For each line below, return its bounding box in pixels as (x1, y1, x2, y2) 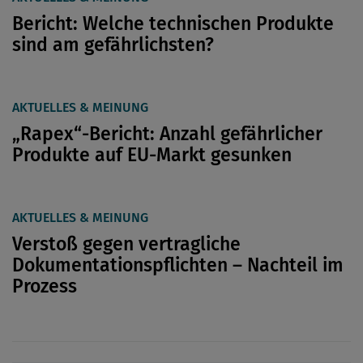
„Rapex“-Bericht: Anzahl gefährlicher (12, 122, 322, 145)
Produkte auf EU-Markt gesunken (12, 143, 292, 166)
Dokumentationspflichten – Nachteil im (12, 253, 344, 276)
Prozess (12, 274, 77, 297)
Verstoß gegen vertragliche (12, 232, 241, 255)
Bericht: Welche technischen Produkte (12, 11, 334, 35)
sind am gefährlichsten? (12, 32, 214, 56)
